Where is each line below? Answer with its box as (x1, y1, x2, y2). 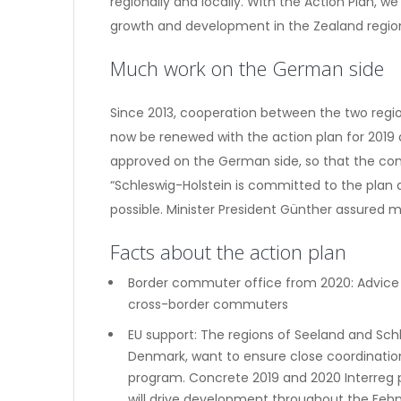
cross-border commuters (128, 295, 288, 313)
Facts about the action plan (110, 238, 346, 265)
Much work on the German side (110, 55, 384, 81)
